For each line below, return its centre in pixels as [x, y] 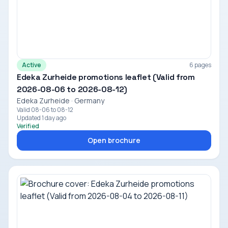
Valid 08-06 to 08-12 [45, 110]
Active [32, 65]
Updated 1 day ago [41, 118]
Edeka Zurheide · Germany [61, 101]
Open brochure [114, 140]
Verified [28, 126]
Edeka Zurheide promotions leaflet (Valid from [106, 77]
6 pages [200, 65]
